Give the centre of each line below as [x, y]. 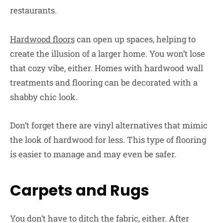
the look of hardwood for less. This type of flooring [108, 139]
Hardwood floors [42, 39]
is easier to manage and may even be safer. [93, 154]
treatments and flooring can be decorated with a [104, 82]
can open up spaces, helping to [135, 39]
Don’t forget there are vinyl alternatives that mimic [109, 125]
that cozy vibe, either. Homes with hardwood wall [107, 68]
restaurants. [33, 10]
